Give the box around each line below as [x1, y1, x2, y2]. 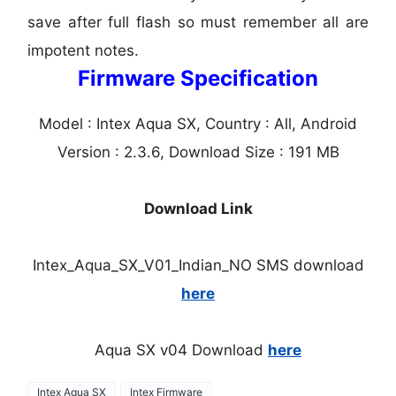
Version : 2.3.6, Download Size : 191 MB [57, 142, 339, 161]
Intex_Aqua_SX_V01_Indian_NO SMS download [32, 255, 364, 274]
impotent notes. [27, 41, 140, 59]
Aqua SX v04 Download [95, 340, 268, 359]
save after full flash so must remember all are [27, 12, 369, 31]
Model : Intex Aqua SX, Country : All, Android [39, 114, 357, 133]
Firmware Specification [78, 65, 318, 91]
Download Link [143, 199, 253, 217]
